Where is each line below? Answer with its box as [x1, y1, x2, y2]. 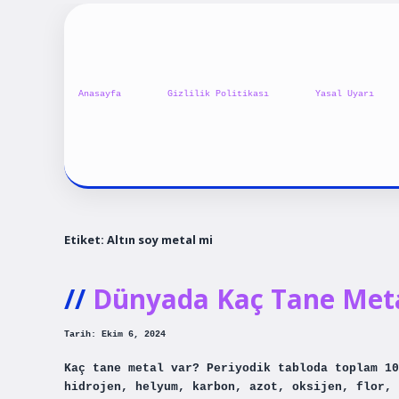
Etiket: [64, 231, 107, 248]
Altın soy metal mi [107, 231, 213, 248]
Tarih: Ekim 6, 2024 [64, 330, 166, 340]
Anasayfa [78, 89, 121, 100]
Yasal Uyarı [315, 89, 374, 100]
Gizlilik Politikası [167, 89, 269, 100]
